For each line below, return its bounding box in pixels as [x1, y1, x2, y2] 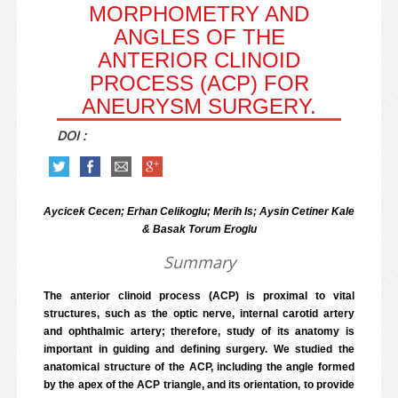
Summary [163, 251, 235, 273]
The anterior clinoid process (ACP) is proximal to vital [44, 290, 354, 302]
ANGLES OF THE [113, 25, 285, 49]
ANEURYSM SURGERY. [82, 94, 316, 118]
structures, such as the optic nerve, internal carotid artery [44, 307, 354, 320]
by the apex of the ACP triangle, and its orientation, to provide [44, 378, 354, 391]
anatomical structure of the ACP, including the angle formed [44, 361, 354, 373]
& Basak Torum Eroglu [141, 223, 257, 235]
